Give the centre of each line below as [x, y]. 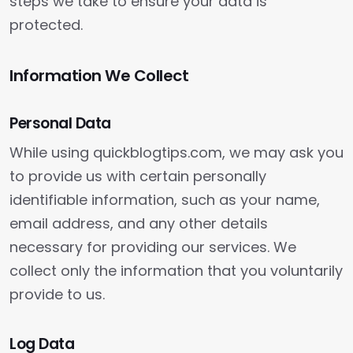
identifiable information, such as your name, [165, 200]
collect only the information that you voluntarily [176, 271]
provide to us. [57, 294]
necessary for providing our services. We [153, 247]
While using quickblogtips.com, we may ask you [176, 152]
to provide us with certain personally [138, 176]
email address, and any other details [139, 223]
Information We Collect [99, 76]
